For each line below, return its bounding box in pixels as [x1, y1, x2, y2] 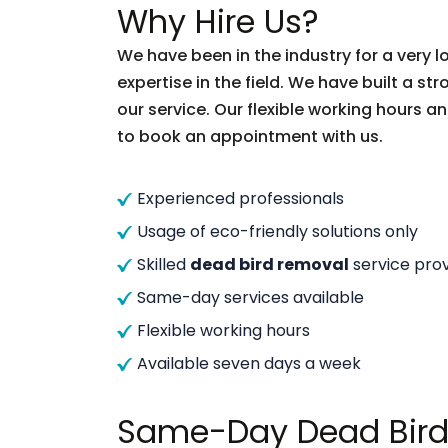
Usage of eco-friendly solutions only [137, 220, 418, 243]
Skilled [137, 253, 190, 276]
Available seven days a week [137, 352, 361, 375]
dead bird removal [190, 253, 349, 276]
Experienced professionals [137, 187, 344, 210]
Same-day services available [137, 286, 364, 309]
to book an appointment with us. [117, 125, 383, 148]
